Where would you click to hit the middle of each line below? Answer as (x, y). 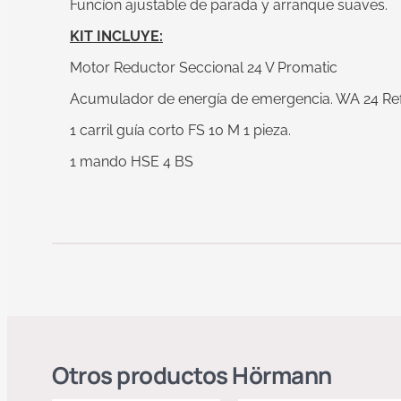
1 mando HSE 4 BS (132, 162)
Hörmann (282, 375)
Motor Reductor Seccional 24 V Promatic (204, 68)
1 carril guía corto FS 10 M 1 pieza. (180, 131)
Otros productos (142, 375)
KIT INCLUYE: (116, 37)
